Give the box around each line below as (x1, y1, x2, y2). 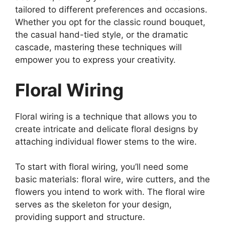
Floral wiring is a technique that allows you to (15, 111, 197, 122)
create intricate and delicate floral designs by (15, 124, 198, 134)
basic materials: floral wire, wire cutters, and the (15, 174, 210, 185)
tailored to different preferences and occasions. (15, 5, 207, 15)
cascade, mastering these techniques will (15, 42, 182, 53)
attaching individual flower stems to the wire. (15, 136, 197, 147)
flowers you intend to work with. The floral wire (15, 187, 205, 197)
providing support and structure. (15, 212, 145, 222)
